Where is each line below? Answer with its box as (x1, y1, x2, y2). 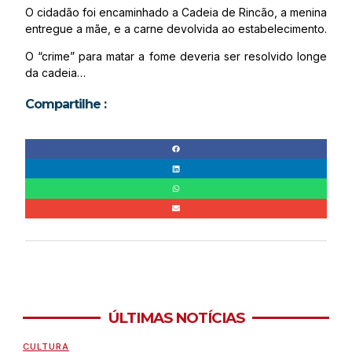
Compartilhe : (25, 97, 106, 112)
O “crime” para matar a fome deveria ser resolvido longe (25, 49, 327, 63)
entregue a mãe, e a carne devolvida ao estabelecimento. (25, 22, 327, 35)
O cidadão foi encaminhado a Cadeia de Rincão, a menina (25, 5, 327, 19)
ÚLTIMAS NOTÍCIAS (108, 308, 244, 327)
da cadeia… (25, 66, 86, 79)
